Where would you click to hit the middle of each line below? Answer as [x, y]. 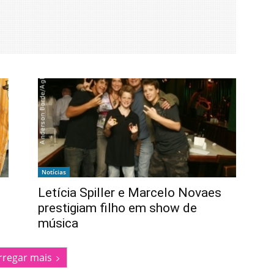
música [58, 224]
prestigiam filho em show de [117, 208]
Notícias [54, 172]
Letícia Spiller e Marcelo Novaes [130, 193]
